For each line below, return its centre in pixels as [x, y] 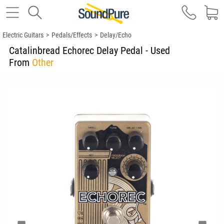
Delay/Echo [116, 35]
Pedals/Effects [72, 35]
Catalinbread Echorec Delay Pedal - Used [91, 50]
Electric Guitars [23, 35]
